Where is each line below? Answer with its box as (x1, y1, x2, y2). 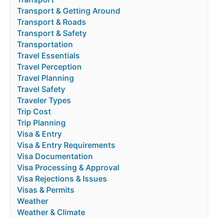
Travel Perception (17, 62, 82, 72)
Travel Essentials (17, 51, 80, 61)
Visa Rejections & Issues (17, 174, 107, 184)
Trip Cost (17, 107, 51, 117)
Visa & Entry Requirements (17, 140, 115, 150)
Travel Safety (17, 84, 65, 94)
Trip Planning (17, 118, 66, 128)
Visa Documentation (17, 151, 93, 162)
